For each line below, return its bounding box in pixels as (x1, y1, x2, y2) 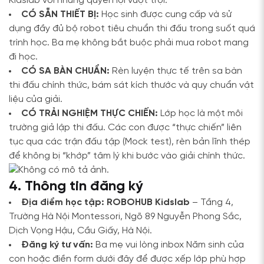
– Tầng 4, (190, 197, 233, 207)
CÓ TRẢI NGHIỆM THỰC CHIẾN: (21, 108, 158, 118)
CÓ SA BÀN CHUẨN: (21, 66, 110, 76)
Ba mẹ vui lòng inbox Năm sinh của (93, 240, 244, 250)
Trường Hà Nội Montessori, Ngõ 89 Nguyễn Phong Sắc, (9, 212, 242, 222)
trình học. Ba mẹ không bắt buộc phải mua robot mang (9, 38, 249, 48)
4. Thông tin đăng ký (9, 179, 143, 194)
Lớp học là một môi (158, 108, 243, 118)
